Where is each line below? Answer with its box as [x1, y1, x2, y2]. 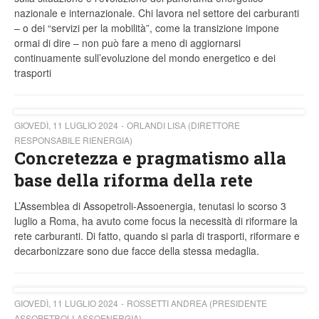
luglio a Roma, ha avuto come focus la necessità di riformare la [14, 214, 298, 229]
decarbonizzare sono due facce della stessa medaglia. [14, 244, 262, 258]
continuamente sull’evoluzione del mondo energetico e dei [14, 51, 276, 66]
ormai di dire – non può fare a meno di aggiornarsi [14, 36, 241, 51]
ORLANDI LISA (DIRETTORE [127, 119, 240, 132]
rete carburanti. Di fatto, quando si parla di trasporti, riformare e [14, 229, 300, 244]
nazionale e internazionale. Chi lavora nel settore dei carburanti [14, 6, 299, 21]
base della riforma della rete [14, 169, 253, 192]
